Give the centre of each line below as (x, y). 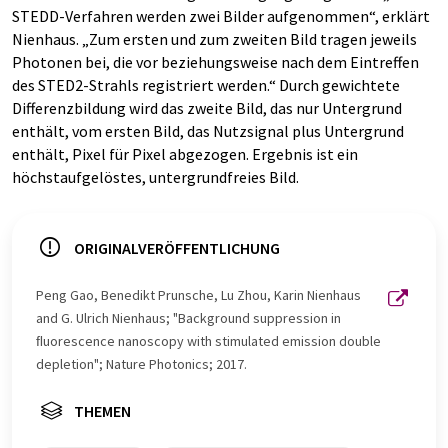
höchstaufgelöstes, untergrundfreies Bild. (155, 177)
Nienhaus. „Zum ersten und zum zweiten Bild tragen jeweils (214, 39)
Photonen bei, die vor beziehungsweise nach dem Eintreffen (215, 62)
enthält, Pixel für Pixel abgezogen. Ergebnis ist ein (185, 154)
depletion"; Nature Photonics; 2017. (141, 364)
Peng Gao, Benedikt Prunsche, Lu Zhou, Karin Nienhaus (198, 295)
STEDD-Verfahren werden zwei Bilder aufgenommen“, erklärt (221, 16)
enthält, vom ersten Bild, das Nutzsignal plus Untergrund (208, 131)
